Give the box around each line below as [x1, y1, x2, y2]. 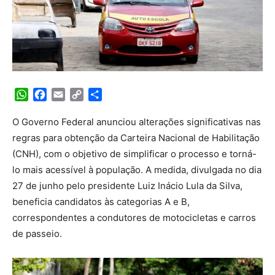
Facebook [47, 88, 93, 101]
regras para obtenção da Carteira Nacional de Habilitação [12, 131, 260, 144]
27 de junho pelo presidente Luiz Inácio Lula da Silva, [12, 179, 242, 192]
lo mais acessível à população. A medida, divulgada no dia [12, 163, 261, 176]
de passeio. [12, 227, 62, 239]
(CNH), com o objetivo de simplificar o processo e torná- [12, 147, 257, 160]
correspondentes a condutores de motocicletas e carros [12, 211, 256, 223]
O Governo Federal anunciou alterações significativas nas [12, 115, 261, 128]
